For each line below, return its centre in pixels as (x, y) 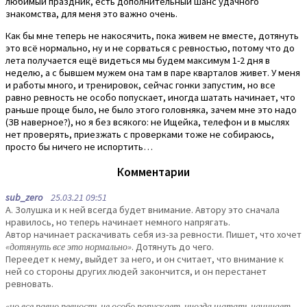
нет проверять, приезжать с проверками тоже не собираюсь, (140, 135)
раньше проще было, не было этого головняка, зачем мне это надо (151, 110)
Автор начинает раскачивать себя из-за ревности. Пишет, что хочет (153, 235)
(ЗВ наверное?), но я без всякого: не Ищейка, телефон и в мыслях (147, 122)
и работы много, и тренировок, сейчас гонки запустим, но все (140, 85)
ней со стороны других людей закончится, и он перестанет (136, 272)
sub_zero (24, 198)
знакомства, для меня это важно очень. (91, 14)
